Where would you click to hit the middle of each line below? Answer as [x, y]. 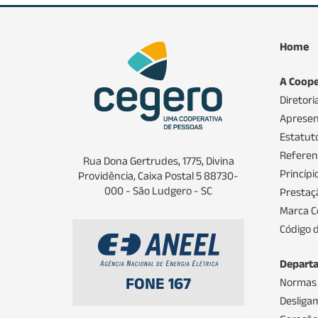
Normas [298, 282]
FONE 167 [158, 283]
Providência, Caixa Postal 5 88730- [158, 175]
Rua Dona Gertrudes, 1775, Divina [158, 160]
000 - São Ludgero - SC [158, 190]
